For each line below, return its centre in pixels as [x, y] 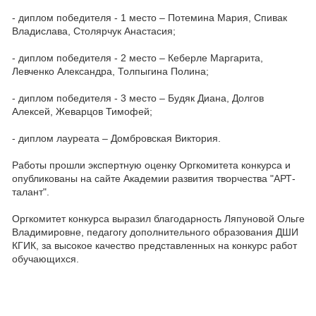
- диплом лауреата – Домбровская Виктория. [116, 138]
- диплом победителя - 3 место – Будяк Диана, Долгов [138, 98]
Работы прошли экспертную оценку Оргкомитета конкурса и [151, 165]
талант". [31, 192]
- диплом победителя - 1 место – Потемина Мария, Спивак [150, 18]
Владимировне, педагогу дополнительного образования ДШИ [155, 232]
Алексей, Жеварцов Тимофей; [82, 111]
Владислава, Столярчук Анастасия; [94, 31]
